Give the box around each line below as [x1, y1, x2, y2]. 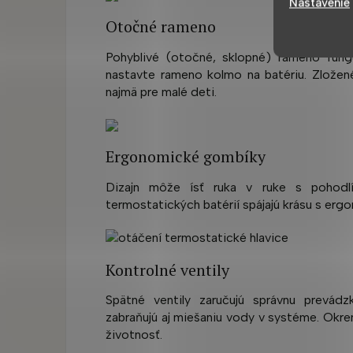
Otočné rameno [106, 16, 216, 38]
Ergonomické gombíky [106, 146, 266, 167]
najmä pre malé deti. [106, 84, 217, 99]
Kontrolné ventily [106, 258, 229, 281]
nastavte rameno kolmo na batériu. [106, 67, 307, 82]
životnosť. [106, 327, 162, 343]
